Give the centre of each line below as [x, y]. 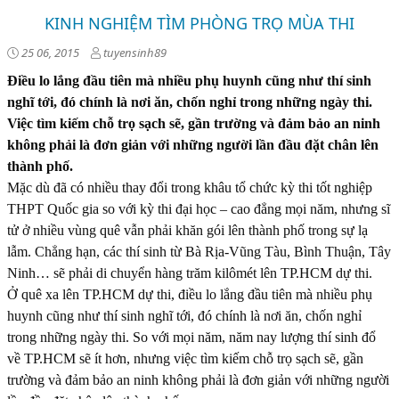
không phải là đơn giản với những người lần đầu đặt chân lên [193, 145]
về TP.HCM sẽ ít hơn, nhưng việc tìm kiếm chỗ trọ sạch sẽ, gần [185, 358]
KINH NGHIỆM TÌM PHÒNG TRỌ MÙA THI [199, 23]
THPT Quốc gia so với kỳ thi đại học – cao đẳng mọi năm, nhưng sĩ [199, 209]
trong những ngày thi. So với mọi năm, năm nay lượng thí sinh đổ [191, 337]
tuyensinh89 [134, 53]
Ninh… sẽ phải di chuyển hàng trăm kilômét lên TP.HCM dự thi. [190, 273]
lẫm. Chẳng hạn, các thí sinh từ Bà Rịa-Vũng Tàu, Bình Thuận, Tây [199, 252]
